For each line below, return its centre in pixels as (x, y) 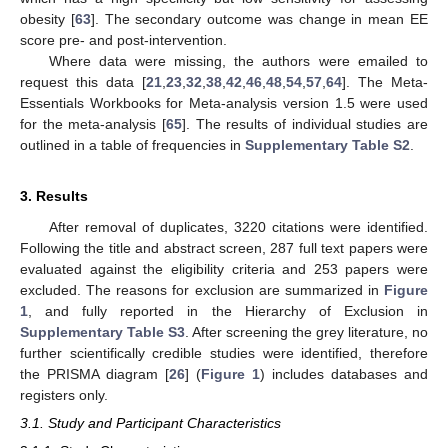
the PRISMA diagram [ (94, 374)
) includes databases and (344, 374)
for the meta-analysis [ (93, 124)
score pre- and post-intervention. (123, 40)
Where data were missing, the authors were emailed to (238, 61)
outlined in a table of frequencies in (132, 145)
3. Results (54, 196)
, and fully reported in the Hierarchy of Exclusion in (228, 311)
